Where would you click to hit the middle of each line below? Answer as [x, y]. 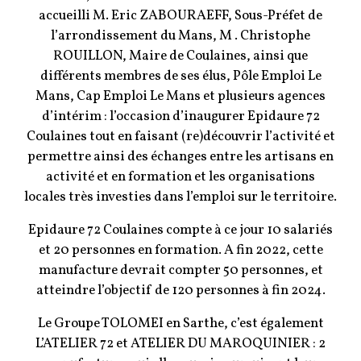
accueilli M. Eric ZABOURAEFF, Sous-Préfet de [180, 16]
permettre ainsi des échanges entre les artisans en [180, 157]
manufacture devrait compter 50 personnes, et [180, 271]
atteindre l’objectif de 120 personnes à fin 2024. [180, 291]
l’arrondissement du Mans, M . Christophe [180, 36]
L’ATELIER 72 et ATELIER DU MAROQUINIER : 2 [180, 344]
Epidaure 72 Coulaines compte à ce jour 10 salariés [180, 230]
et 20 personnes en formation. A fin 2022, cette [180, 251]
